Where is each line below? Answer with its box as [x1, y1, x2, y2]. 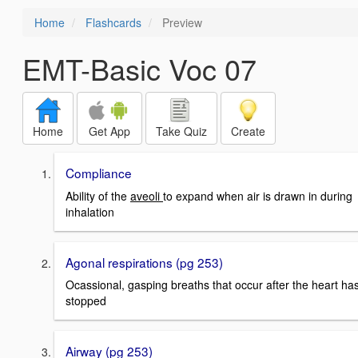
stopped [66, 292, 106, 309]
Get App [89, 123, 130, 139]
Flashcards [86, 14, 141, 30]
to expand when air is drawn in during [163, 187, 352, 204]
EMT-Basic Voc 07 [22, 48, 257, 89]
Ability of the [66, 187, 130, 204]
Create [231, 123, 265, 139]
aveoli [130, 187, 163, 204]
